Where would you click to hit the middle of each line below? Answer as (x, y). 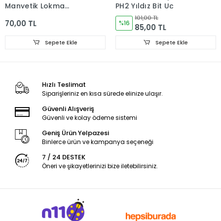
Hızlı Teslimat (64, 85)
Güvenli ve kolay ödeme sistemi (89, 118)
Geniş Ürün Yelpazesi (75, 133)
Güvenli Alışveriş (68, 109)
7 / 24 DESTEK (63, 157)
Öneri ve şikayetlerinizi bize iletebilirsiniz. (100, 166)
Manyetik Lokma (35, 6)
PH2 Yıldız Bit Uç (145, 6)
